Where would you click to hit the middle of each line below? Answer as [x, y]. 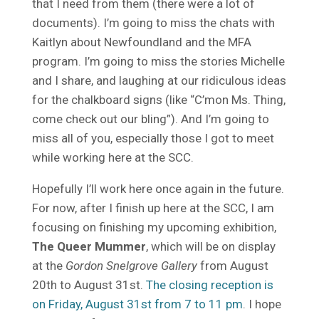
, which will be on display [210, 246]
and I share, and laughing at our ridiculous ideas [159, 80]
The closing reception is [209, 284]
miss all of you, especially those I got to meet [153, 138]
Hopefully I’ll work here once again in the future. [158, 188]
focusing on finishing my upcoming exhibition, [154, 227]
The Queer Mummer [89, 246]
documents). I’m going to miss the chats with [153, 22]
